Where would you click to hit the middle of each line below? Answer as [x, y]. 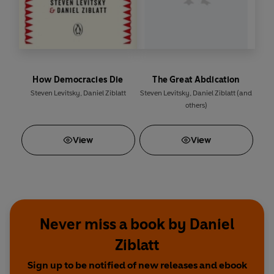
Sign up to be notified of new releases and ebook [137, 265]
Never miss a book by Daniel [137, 224]
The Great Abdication [196, 80]
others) [196, 106]
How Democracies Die [78, 80]
